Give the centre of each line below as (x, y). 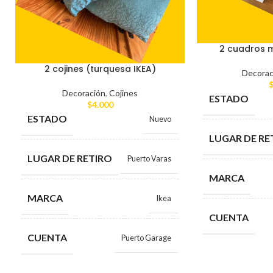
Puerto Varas (149, 159)
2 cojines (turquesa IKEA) (100, 69)
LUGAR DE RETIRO (70, 158)
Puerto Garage (146, 238)
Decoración (84, 93)
